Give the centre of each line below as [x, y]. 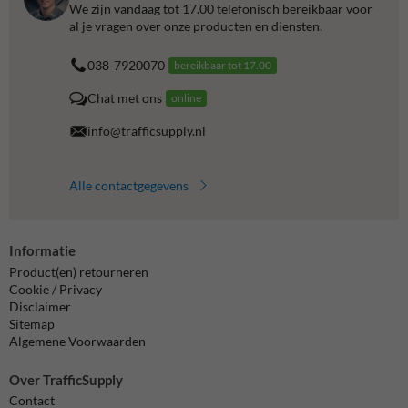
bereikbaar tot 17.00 [223, 65]
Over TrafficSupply [66, 379]
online [186, 97]
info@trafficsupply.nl [147, 131]
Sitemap [32, 323]
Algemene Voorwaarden [77, 341]
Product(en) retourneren [79, 271]
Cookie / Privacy [56, 289]
